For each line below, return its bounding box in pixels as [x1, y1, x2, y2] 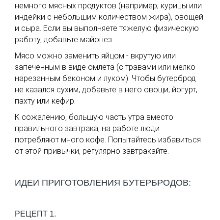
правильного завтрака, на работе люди [15, 124, 160, 134]
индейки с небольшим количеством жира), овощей [15, 12, 203, 22]
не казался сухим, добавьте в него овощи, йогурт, [15, 85, 197, 95]
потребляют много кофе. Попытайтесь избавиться [15, 135, 201, 145]
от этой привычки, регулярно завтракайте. [15, 146, 169, 156]
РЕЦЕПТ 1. [15, 210, 56, 219]
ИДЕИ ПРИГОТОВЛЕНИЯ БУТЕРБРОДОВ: [15, 178, 191, 188]
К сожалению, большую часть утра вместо [15, 112, 173, 122]
